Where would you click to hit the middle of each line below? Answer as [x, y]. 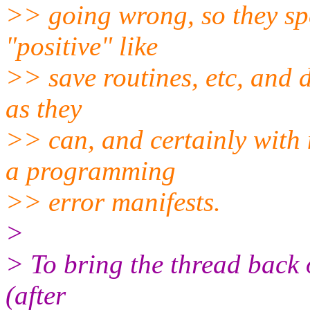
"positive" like [82, 46]
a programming [91, 170]
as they [44, 108]
